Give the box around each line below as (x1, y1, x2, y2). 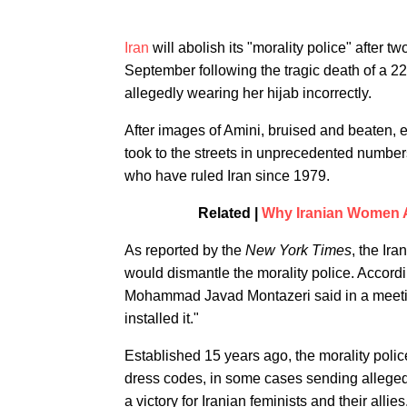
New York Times (245, 243, 352, 258)
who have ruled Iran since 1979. (124, 168, 330, 184)
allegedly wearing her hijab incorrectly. (124, 85, 372, 101)
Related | (198, 205, 262, 221)
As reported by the (124, 243, 245, 258)
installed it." (124, 311, 199, 326)
